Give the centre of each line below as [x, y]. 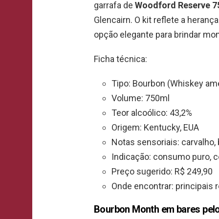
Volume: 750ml [141, 98]
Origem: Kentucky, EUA [155, 127]
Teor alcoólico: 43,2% [152, 112]
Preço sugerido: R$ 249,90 [162, 171]
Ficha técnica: [120, 59]
